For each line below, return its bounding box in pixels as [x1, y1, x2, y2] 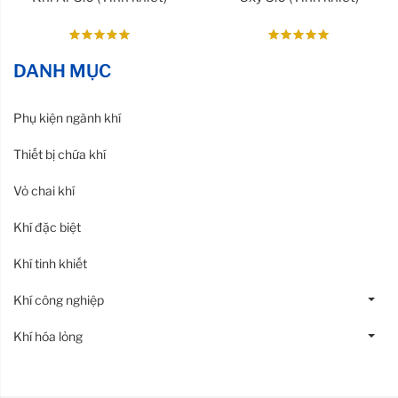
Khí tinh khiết [13, 255, 87, 271]
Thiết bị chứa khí [13, 146, 106, 162]
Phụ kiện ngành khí [13, 109, 121, 125]
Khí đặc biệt [13, 219, 81, 235]
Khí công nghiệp [13, 291, 104, 307]
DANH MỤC [13, 60, 111, 82]
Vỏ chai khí [13, 182, 75, 198]
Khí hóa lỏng [13, 328, 83, 344]
